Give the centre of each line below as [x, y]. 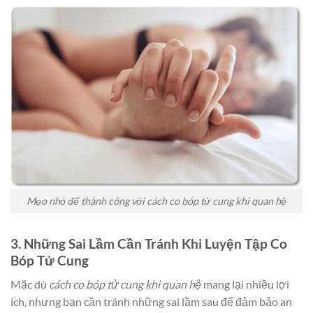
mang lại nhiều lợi [245, 284]
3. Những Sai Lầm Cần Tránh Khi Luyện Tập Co [149, 243]
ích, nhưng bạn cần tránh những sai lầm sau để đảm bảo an [151, 302]
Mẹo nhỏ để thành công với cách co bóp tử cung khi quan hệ [156, 201]
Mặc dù [30, 284]
